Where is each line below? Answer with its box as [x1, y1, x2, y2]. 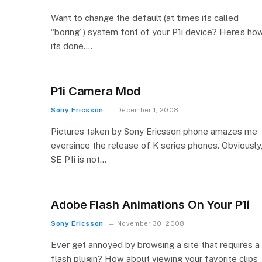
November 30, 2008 [117, 220, 185, 227]
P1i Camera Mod [51, 84, 140, 98]
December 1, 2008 [117, 106, 179, 113]
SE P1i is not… [51, 154, 106, 164]
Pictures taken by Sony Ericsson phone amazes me [51, 126, 257, 136]
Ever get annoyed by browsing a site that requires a [51, 240, 260, 250]
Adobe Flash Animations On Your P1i [51, 198, 250, 212]
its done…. [51, 41, 92, 51]
